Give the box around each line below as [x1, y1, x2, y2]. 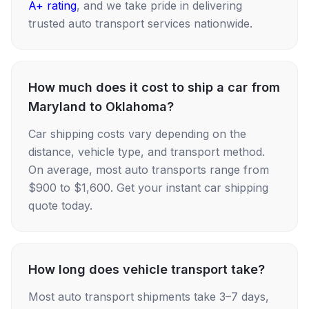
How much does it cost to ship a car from [28, 80, 280, 94]
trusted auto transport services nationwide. [28, 17, 252, 30]
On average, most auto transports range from [28, 163, 269, 177]
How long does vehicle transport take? [28, 262, 265, 277]
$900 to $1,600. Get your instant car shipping [28, 181, 268, 195]
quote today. [28, 199, 92, 212]
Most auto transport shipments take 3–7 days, [28, 290, 269, 303]
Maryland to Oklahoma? [28, 99, 174, 114]
